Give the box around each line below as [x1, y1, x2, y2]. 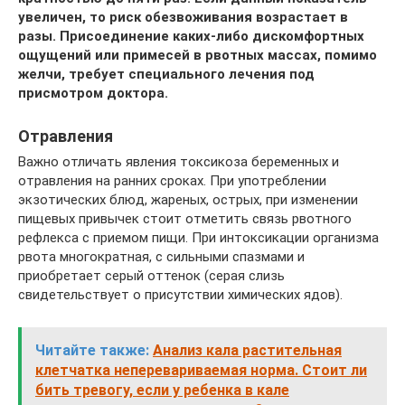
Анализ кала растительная [153, 341, 342, 359]
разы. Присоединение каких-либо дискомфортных [18, 27, 364, 44]
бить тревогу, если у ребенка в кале [35, 381, 289, 399]
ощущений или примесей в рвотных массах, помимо [18, 46, 377, 63]
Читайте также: [35, 341, 149, 359]
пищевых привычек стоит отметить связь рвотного [18, 210, 352, 227]
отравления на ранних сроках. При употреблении [18, 172, 326, 189]
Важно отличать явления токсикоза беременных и [18, 153, 339, 170]
